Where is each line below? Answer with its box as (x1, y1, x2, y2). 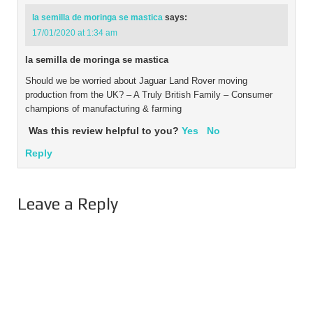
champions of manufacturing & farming (25, 103, 182, 114)
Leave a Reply (17, 194, 118, 213)
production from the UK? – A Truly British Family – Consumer (25, 89, 272, 100)
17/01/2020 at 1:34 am (32, 28, 117, 38)
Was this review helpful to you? (29, 125, 182, 136)
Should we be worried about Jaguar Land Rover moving (25, 75, 247, 86)
